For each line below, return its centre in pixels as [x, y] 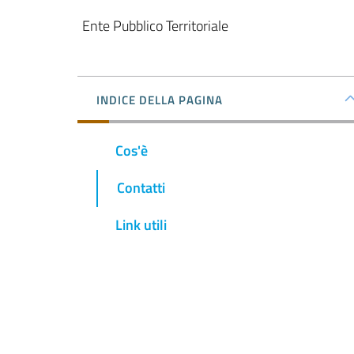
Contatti [141, 188]
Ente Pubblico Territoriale [155, 26]
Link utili [141, 224]
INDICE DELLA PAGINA [160, 100]
